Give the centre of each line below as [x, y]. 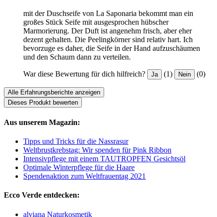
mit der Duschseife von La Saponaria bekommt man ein [108, 14]
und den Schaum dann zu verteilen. [77, 57]
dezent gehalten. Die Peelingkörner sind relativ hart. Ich [108, 40]
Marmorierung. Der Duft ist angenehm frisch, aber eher [108, 31]
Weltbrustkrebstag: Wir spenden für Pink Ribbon [97, 150]
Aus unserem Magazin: [42, 122]
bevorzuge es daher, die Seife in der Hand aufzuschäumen [112, 48]
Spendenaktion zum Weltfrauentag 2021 [85, 176]
